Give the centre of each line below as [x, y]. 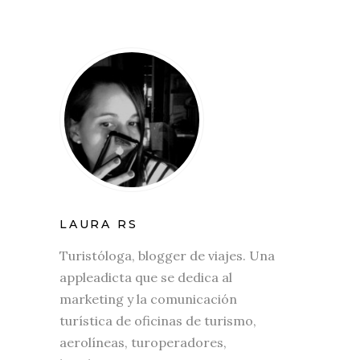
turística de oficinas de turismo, [158, 320]
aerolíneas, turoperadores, [143, 342]
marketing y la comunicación [148, 299]
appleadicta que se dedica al [146, 277]
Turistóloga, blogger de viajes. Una [167, 255]
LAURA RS [99, 224]
